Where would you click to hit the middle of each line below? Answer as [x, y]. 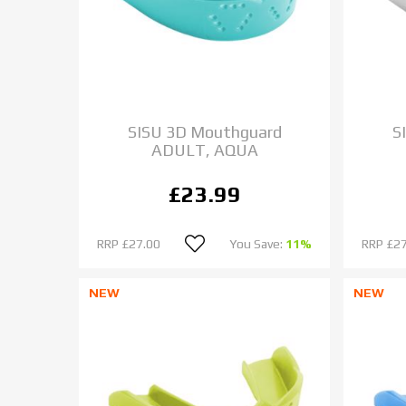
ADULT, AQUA [204, 150]
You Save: [258, 243]
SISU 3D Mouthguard [204, 131]
